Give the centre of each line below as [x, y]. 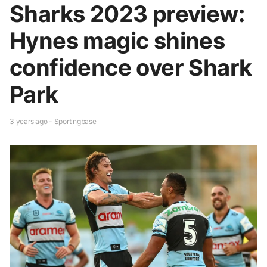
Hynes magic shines [117, 40]
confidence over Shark [131, 67]
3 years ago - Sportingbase [53, 121]
